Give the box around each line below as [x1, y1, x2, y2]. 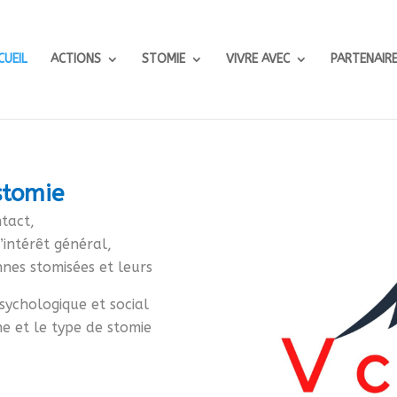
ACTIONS [51, 51, 101, 66]
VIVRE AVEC [226, 51, 290, 66]
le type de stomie [34, 319, 152, 336]
